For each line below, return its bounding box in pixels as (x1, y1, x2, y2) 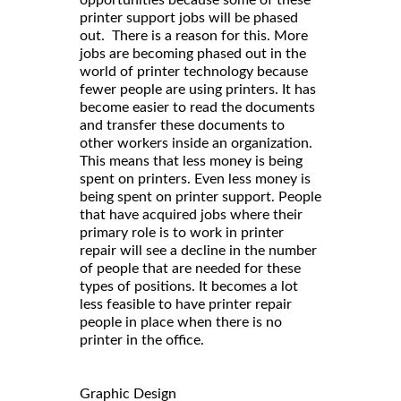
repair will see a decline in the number (80, 243, 317, 259)
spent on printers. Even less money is (80, 172, 311, 187)
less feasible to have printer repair (80, 297, 292, 312)
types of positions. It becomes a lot (80, 279, 298, 294)
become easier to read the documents (80, 100, 315, 115)
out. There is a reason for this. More (80, 29, 308, 44)
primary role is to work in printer (80, 226, 284, 241)
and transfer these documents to (80, 118, 285, 133)
